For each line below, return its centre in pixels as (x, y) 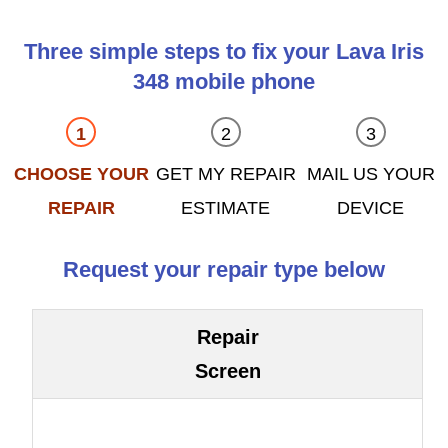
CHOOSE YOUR (81, 174)
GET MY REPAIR (225, 174)
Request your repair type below (224, 270)
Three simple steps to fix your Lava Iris (224, 52)
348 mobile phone (224, 82)
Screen (227, 371)
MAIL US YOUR (370, 174)
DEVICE (371, 208)
